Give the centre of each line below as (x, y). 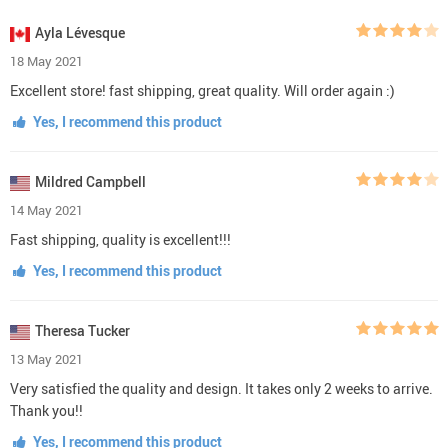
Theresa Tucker (82, 330)
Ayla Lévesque (80, 32)
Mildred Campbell (90, 181)
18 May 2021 (46, 60)
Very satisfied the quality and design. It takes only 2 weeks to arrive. (221, 388)
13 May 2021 (46, 358)
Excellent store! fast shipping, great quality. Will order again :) (202, 90)
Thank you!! (46, 410)
